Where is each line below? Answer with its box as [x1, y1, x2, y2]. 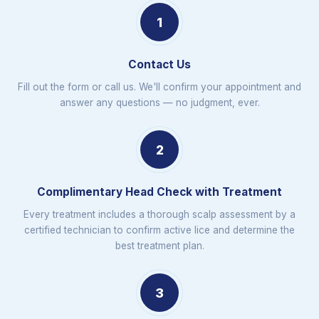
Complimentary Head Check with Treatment [37, 185, 282, 199]
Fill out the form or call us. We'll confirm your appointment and [18, 81, 301, 93]
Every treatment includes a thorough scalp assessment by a [23, 209, 296, 220]
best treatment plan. [115, 240, 204, 251]
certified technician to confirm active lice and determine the [24, 224, 295, 236]
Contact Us [128, 58, 191, 71]
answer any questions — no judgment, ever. [59, 97, 260, 108]
